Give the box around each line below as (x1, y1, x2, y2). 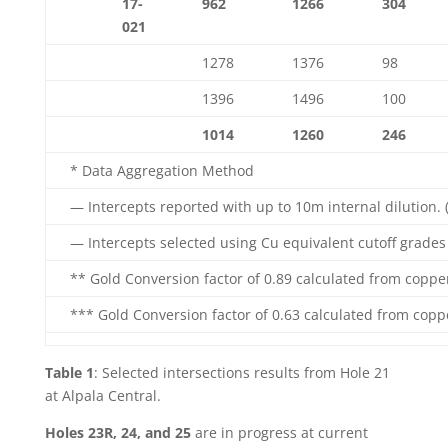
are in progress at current (194, 423, 368, 442)
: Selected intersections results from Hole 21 (93, 363, 390, 382)
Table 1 (44, 363, 94, 382)
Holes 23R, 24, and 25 (44, 423, 195, 442)
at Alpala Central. (44, 386, 161, 405)
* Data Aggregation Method (69, 161, 254, 180)
